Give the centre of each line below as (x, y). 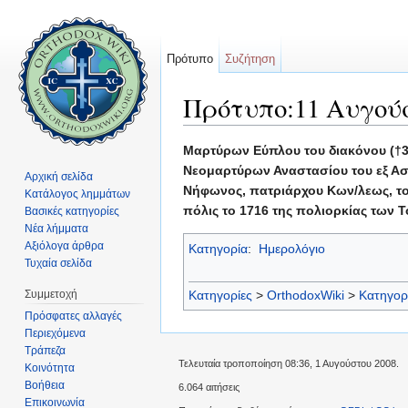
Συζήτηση (250, 59)
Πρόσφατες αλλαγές (74, 316)
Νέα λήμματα (57, 228)
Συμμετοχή (51, 294)
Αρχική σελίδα (59, 176)
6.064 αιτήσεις (209, 387)
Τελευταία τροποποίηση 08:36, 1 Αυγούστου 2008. (289, 363)
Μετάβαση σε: (225, 133)
